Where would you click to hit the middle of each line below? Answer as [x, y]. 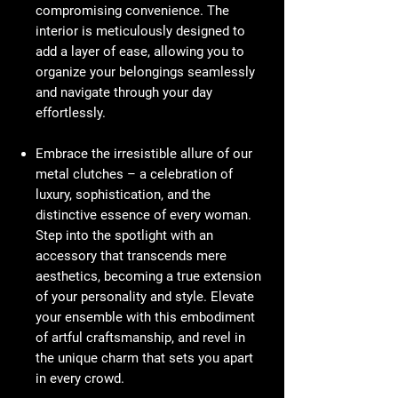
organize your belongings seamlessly [145, 72]
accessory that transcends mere [131, 256]
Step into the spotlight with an [124, 236]
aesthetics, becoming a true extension [148, 277]
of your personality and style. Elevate [145, 297]
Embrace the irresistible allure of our [144, 154]
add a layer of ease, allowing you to [140, 52]
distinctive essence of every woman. [143, 215]
